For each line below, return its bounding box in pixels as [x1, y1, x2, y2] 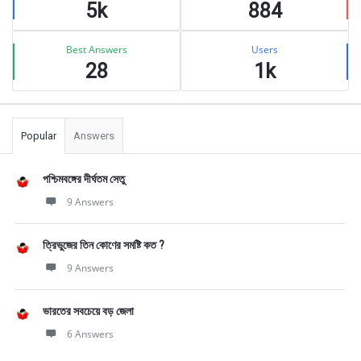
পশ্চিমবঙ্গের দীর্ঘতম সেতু [43, 172, 125, 185]
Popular [21, 129, 56, 142]
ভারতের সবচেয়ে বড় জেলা [43, 304, 134, 317]
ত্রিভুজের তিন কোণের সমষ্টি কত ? [43, 238, 164, 251]
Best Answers [65, 42, 127, 56]
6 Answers [67, 326, 114, 341]
